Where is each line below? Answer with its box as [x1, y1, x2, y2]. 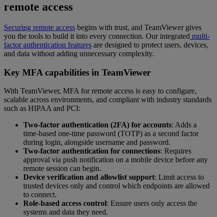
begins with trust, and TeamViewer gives [75, 23, 201, 31]
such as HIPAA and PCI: [4, 104, 80, 113]
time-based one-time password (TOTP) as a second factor [23, 129, 199, 138]
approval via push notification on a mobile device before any [23, 155, 208, 164]
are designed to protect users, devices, [92, 40, 208, 49]
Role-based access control [23, 199, 107, 208]
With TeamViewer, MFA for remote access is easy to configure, [4, 87, 197, 95]
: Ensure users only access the [107, 199, 197, 208]
